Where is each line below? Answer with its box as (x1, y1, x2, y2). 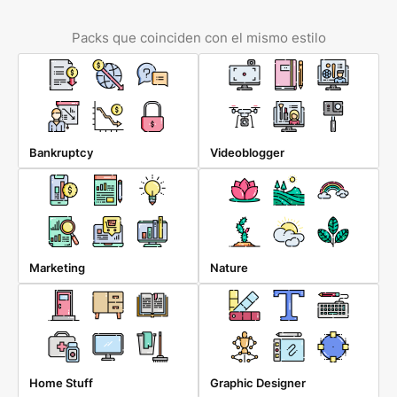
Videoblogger (210, 145, 284, 160)
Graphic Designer (210, 376, 306, 390)
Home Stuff (29, 376, 93, 390)
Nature (210, 261, 248, 275)
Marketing (29, 261, 85, 275)
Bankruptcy (29, 145, 93, 160)
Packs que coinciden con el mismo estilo (71, 29, 326, 46)
